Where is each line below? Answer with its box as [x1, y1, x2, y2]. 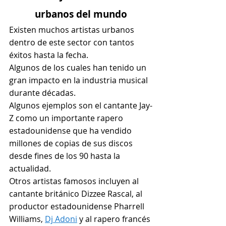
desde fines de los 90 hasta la [9, 150, 122, 161]
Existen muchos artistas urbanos [9, 24, 136, 35]
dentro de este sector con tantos [9, 36, 136, 48]
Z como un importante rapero [9, 112, 125, 124]
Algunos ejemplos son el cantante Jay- [9, 99, 152, 111]
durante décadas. [9, 87, 76, 98]
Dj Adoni [45, 213, 77, 224]
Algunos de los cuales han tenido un [9, 62, 148, 73]
